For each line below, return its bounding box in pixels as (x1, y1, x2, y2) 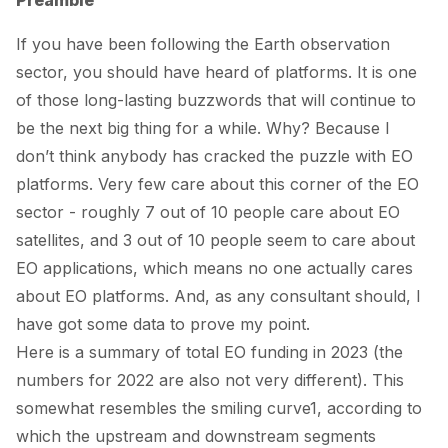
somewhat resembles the (16, 398, 211, 418)
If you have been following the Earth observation (16, 34, 390, 54)
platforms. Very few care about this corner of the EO (16, 174, 419, 194)
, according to (317, 398, 422, 418)
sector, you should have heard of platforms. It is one (16, 62, 417, 82)
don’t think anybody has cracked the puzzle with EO (16, 146, 413, 166)
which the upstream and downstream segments (16, 426, 376, 446)
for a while (176, 118, 257, 138)
